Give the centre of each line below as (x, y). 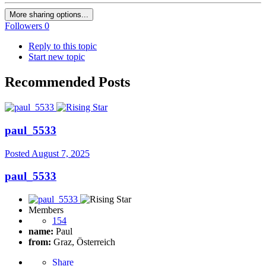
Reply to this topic (63, 46)
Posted (18, 153)
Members (46, 210)
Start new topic (57, 57)
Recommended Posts (67, 82)
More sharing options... (49, 15)
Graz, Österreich (83, 242)
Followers (23, 26)
